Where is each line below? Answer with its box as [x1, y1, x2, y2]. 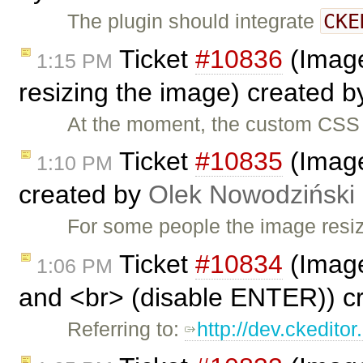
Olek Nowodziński [148, 180, 355, 210]
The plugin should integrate [67, 9, 321, 32]
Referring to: [67, 318, 186, 341]
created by [19, 180, 148, 210]
